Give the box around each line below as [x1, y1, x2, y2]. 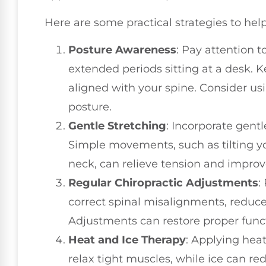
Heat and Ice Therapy [68, 233, 186, 247]
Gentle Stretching [68, 119, 166, 133]
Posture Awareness [68, 43, 176, 57]
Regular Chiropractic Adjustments [68, 176, 258, 190]
